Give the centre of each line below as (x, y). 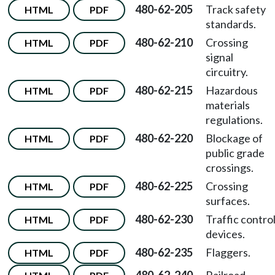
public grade (235, 153)
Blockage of (234, 138)
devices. (225, 234)
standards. (231, 24)
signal (219, 57)
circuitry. (227, 72)
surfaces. (228, 201)
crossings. (230, 168)
